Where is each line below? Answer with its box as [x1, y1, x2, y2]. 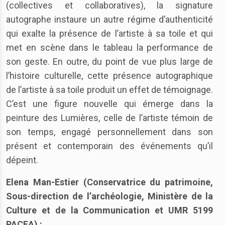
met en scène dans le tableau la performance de [6, 42, 213, 53]
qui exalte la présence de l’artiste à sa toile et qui [6, 28, 213, 39]
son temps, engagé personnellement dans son [6, 127, 213, 137]
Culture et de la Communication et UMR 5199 [6, 205, 213, 215]
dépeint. [6, 155, 38, 165]
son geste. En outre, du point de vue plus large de [6, 56, 213, 67]
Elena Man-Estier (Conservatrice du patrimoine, [6, 177, 213, 187]
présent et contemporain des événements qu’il [6, 141, 213, 151]
